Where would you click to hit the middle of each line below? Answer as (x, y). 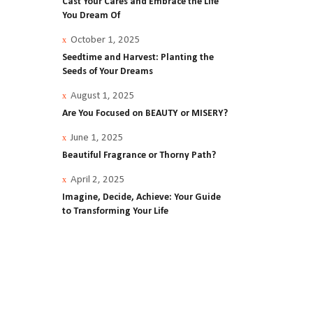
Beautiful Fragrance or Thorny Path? (139, 155)
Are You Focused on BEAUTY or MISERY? (145, 114)
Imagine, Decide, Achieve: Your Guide (141, 197)
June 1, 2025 (97, 138)
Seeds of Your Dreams (107, 72)
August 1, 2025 (102, 96)
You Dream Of (91, 16)
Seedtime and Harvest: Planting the (138, 58)
